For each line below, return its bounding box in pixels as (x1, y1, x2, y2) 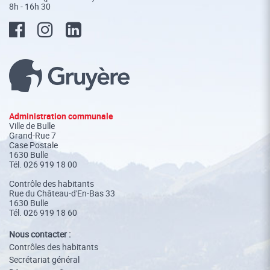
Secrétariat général (9, 254, 80, 265)
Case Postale (9, 139, 58, 151)
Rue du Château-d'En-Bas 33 (9, 187, 115, 199)
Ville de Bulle (9, 120, 55, 131)
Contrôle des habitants (9, 178, 94, 189)
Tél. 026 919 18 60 (9, 207, 77, 218)
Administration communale (9, 110, 113, 122)
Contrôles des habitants (9, 241, 98, 253)
